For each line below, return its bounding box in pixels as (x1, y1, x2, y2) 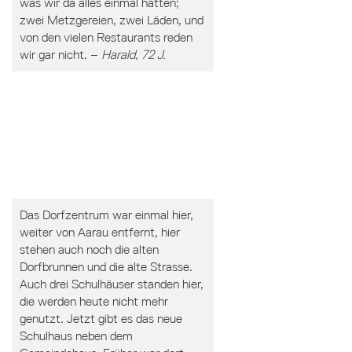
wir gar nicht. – (19, 47, 101, 62)
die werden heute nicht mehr (19, 294, 168, 309)
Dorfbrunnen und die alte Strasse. (19, 259, 192, 274)
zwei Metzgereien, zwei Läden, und (19, 13, 203, 27)
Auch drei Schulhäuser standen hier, (19, 277, 203, 291)
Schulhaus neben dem (19, 328, 133, 343)
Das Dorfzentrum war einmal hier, (19, 207, 193, 222)
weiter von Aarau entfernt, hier (19, 225, 180, 240)
